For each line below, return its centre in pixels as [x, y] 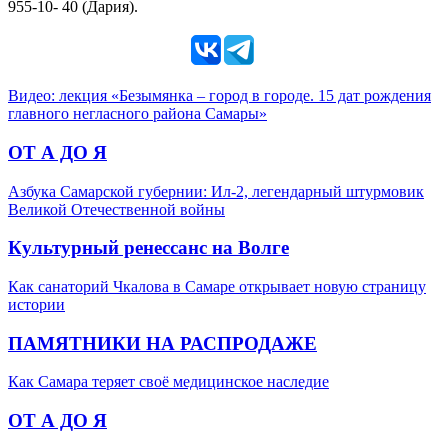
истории [36, 305]
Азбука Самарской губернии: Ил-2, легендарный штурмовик [216, 191]
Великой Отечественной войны [116, 209]
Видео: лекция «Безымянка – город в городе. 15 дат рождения [219, 96]
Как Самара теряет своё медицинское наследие [168, 382]
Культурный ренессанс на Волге [148, 248]
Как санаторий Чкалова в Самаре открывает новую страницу [217, 287]
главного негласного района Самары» [137, 114]
